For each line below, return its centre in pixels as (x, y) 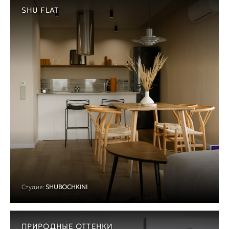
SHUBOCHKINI (66, 187)
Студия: (33, 187)
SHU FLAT (40, 10)
